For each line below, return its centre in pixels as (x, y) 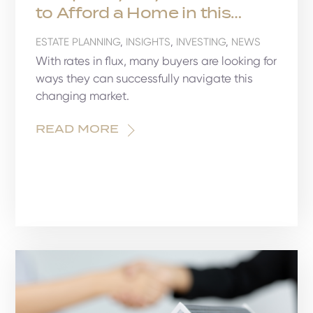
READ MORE (77, 130)
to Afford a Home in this (133, 14)
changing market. (82, 96)
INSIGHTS (148, 42)
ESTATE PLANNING (78, 42)
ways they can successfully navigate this (144, 79)
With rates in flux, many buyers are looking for (156, 61)
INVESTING (201, 42)
